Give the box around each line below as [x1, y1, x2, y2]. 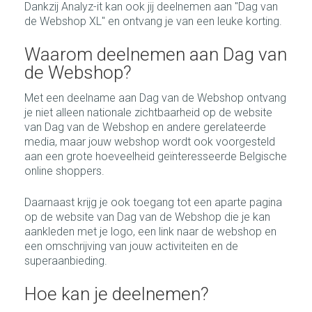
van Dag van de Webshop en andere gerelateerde [24, 120, 266, 134]
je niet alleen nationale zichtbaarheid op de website [24, 106, 272, 119]
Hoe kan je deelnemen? [24, 283, 209, 304]
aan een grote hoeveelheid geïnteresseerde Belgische [24, 150, 287, 163]
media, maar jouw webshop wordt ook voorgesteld [24, 135, 275, 148]
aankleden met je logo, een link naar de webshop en [24, 225, 276, 238]
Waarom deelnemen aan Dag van [24, 44, 287, 65]
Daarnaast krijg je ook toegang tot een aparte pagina [24, 196, 282, 209]
